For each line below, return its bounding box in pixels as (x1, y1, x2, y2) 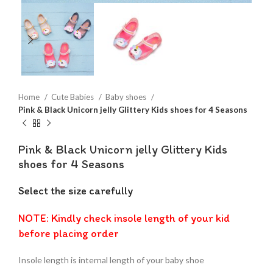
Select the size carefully (18, 184, 133, 198)
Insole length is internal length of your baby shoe (18, 255, 204, 266)
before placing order (18, 227, 119, 241)
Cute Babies (51, 92, 96, 102)
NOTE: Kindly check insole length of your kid (18, 211, 230, 225)
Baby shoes (105, 92, 148, 102)
